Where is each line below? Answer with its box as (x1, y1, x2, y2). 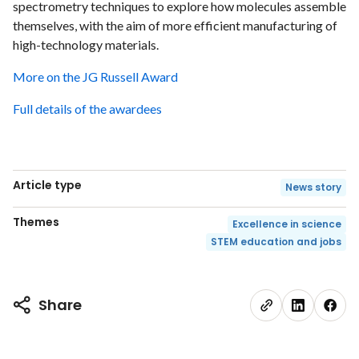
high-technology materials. (13, 36, 159, 52)
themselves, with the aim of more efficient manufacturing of (13, 17, 337, 33)
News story (285, 179, 341, 194)
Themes (13, 213, 59, 230)
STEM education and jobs (211, 234, 341, 248)
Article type (13, 176, 82, 193)
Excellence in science (232, 216, 341, 231)
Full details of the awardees (13, 100, 162, 116)
